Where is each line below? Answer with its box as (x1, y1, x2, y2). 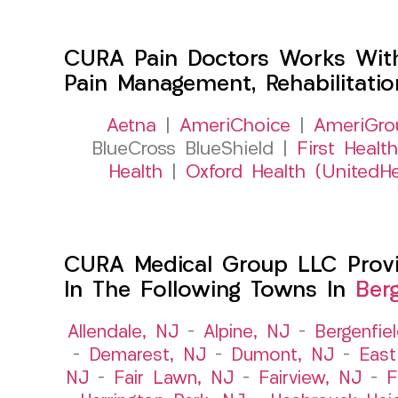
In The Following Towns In (64, 279, 355, 302)
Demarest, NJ (88, 346, 206, 365)
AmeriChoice (179, 116, 291, 136)
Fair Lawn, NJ (113, 370, 234, 388)
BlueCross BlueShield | (92, 139, 297, 159)
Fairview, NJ (258, 370, 362, 388)
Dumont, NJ (230, 346, 334, 365)
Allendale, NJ (68, 323, 179, 342)
